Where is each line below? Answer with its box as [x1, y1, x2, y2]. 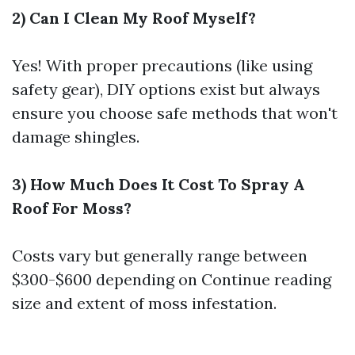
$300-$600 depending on [12, 269, 201, 289]
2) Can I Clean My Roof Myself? [12, 7, 256, 28]
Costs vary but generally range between [12, 245, 307, 265]
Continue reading [201, 269, 331, 289]
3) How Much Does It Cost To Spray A [12, 174, 305, 194]
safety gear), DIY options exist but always [12, 78, 320, 99]
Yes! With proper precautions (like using [12, 55, 312, 75]
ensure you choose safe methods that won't [12, 102, 338, 123]
